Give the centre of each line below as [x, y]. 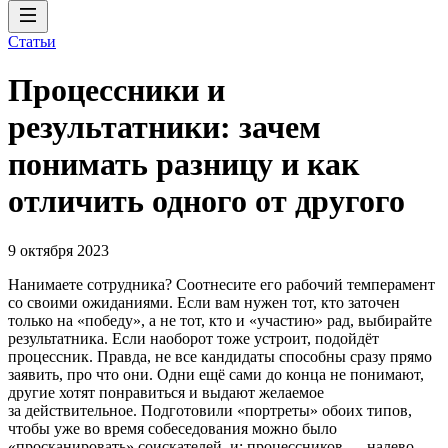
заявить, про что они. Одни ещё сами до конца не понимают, [216, 374]
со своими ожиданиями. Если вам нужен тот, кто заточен [204, 302]
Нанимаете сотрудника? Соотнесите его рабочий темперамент [221, 284]
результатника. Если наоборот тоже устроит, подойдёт [193, 338]
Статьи [32, 41]
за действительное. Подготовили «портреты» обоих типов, [210, 410]
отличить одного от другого [206, 201]
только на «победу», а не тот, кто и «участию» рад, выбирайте [220, 320]
